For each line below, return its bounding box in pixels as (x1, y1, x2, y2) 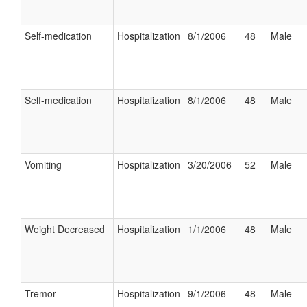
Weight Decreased (25, 222, 105, 236)
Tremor (25, 286, 56, 300)
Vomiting (25, 158, 62, 171)
